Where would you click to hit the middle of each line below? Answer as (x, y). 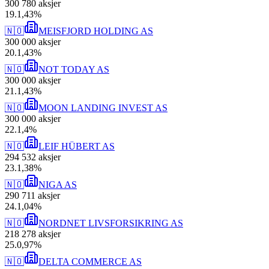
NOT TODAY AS (74, 70)
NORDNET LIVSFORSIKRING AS (111, 223)
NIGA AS (58, 185)
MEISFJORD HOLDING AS (96, 31)
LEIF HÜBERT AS (77, 147)
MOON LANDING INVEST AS (103, 108)
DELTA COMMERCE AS (90, 262)
